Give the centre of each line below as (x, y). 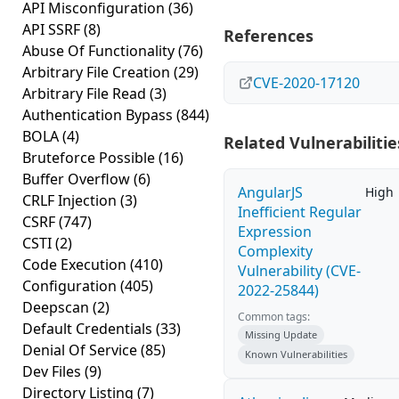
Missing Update (281, 334)
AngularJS (270, 192)
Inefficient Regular (300, 212)
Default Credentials (89, 329)
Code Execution (76, 265)
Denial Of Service (81, 350)
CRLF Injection (71, 200)
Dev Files (53, 371)
